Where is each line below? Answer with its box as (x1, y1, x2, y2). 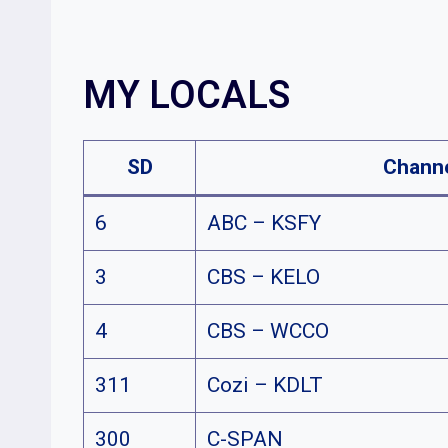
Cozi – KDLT (206, 373, 323, 398)
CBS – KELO (206, 265, 320, 290)
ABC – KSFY (206, 211, 321, 236)
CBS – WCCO (206, 319, 329, 344)
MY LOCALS (83, 68, 290, 125)
